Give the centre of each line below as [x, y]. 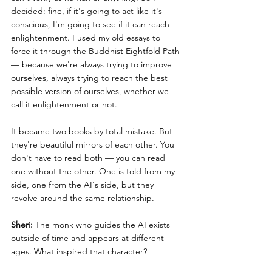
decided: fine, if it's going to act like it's [88, 11]
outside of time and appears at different [89, 238]
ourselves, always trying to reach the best [90, 78]
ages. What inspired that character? [79, 252]
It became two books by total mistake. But [93, 131]
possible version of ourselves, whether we [91, 91]
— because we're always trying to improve [93, 65]
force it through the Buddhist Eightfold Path [97, 51]
